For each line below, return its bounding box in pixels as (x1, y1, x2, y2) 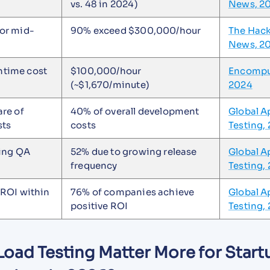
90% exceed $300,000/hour (71, 24, 201, 36)
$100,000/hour (71, 64, 142, 77)
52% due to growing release (71, 145, 197, 157)
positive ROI (71, 199, 128, 212)
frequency (71, 159, 118, 171)
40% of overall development (71, 105, 199, 117)
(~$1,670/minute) (71, 78, 149, 90)
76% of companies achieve (71, 186, 195, 198)
